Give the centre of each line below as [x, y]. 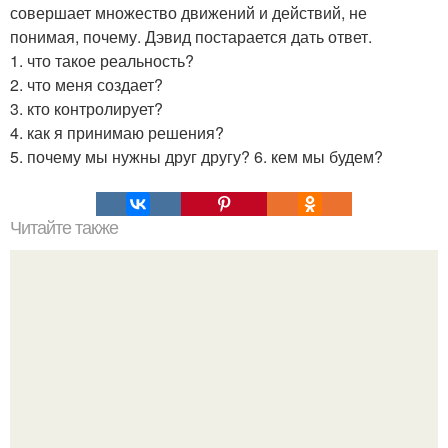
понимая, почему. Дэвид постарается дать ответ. [191, 36]
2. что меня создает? [86, 84]
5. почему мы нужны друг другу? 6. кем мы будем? [196, 156]
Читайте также [64, 228]
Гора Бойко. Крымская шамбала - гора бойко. [224, 411]
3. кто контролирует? [86, 108]
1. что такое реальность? [102, 60]
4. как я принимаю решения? [117, 132]
